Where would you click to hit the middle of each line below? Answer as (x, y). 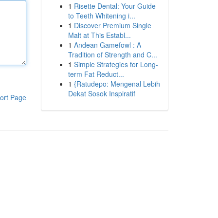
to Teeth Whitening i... (101, 16)
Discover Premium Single (112, 25)
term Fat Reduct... (96, 74)
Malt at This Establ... (99, 35)
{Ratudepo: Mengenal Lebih (117, 84)
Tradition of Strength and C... (112, 54)
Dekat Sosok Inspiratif (101, 93)
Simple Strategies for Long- (116, 64)
